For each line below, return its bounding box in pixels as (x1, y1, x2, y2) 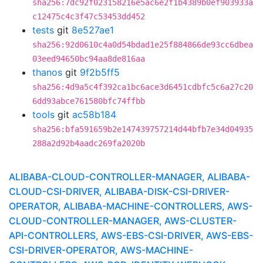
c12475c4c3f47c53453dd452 (32, 12, 145, 21)
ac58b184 (72, 109, 116, 120)
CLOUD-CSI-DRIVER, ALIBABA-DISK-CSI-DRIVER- (9, 186, 230, 197)
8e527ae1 (72, 24, 114, 36)
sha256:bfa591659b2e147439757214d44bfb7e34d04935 (32, 124, 253, 134)
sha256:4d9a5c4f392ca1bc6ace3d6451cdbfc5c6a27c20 (32, 82, 253, 92)
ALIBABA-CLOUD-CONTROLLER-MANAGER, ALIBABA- (9, 171, 250, 183)
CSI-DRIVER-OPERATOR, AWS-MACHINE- (9, 244, 193, 256)
